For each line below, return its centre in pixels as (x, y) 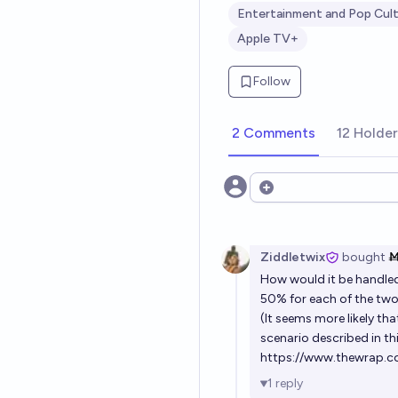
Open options (301, 196)
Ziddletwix (293, 257)
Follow (272, 81)
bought (362, 257)
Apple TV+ (268, 39)
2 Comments (274, 133)
